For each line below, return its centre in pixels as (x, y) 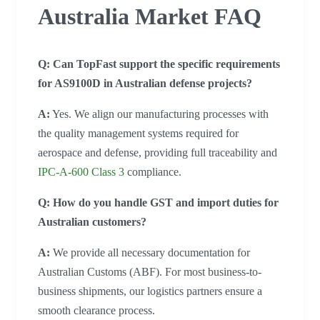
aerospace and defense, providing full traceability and (157, 153)
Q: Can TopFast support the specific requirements (159, 64)
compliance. (153, 172)
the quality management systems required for (138, 134)
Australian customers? (92, 222)
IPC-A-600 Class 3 (81, 172)
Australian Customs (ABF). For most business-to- (150, 272)
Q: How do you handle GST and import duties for (158, 203)
